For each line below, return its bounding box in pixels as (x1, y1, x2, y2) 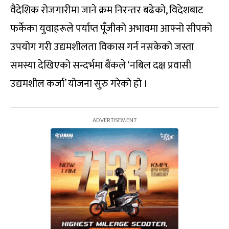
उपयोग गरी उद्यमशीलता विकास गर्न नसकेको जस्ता (10, 38, 194, 56)
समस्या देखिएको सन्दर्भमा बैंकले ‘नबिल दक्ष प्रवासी (10, 56, 191, 74)
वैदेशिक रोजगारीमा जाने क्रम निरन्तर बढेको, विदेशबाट (10, 1, 203, 19)
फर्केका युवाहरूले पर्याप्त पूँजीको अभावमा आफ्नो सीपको (10, 19, 212, 37)
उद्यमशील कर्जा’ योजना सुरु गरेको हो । (10, 75, 148, 93)
